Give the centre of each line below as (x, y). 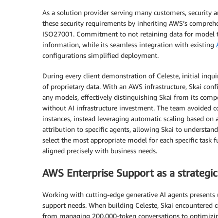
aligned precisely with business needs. (100, 151)
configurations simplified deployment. (100, 55)
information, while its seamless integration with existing (129, 45)
